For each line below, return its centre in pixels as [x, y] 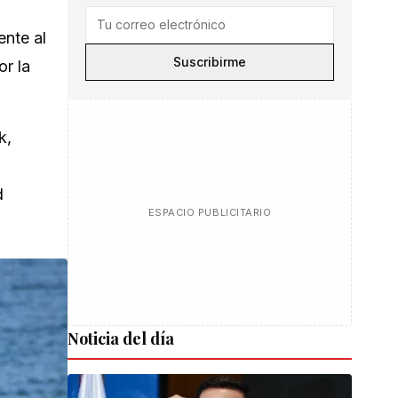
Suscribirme [210, 62]
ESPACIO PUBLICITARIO [210, 212]
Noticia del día [121, 338]
